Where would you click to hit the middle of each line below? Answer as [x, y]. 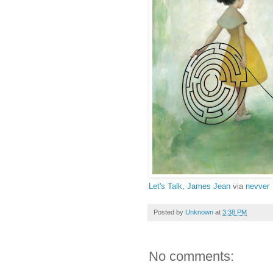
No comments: [191, 257]
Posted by [169, 212]
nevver [257, 186]
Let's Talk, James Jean [190, 186]
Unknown [199, 212]
